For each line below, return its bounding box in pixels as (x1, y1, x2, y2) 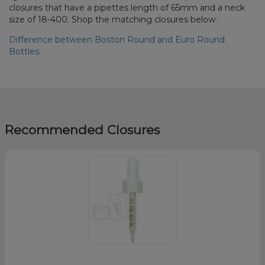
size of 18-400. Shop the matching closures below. (9, 14, 218, 25)
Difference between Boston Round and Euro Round (9, 34, 225, 46)
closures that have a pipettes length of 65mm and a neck (9, 2, 245, 14)
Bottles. (9, 46, 44, 57)
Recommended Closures (5, 122, 160, 138)
